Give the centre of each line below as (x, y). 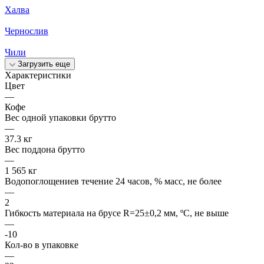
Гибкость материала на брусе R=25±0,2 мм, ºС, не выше (117, 213)
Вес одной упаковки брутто (60, 117)
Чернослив (27, 31)
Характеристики (38, 75)
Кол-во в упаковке (42, 245)
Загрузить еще (44, 64)
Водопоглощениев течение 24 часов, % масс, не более (113, 181)
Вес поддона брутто (45, 149)
